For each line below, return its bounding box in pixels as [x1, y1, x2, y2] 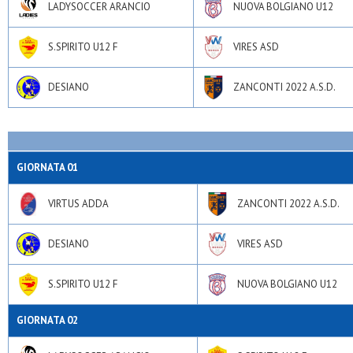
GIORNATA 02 [17, 314, 78, 327]
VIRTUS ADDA [48, 197, 109, 210]
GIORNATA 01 [17, 161, 78, 174]
